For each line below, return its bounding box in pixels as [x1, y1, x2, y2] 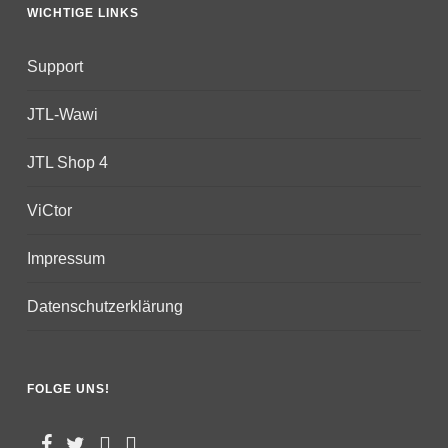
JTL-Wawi [26, 106, 98, 124]
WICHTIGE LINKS [26, 6, 139, 21]
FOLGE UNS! [26, 382, 110, 397]
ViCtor [26, 202, 72, 220]
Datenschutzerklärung [26, 298, 183, 316]
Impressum [26, 250, 105, 268]
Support [26, 58, 83, 76]
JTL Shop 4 [26, 154, 108, 172]
